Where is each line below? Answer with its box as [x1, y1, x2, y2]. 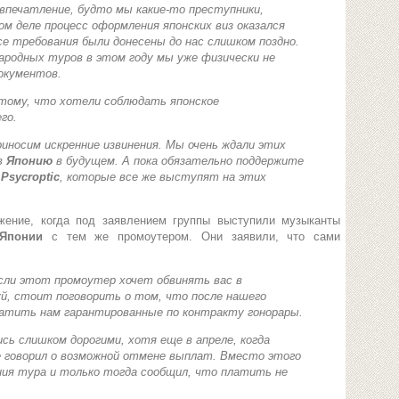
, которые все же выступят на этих [60, 170, 266, 183]
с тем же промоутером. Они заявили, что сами [51, 230, 340, 243]
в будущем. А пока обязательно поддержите [56, 154, 304, 167]
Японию [6, 154, 56, 167]
